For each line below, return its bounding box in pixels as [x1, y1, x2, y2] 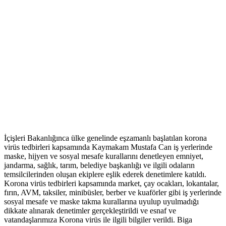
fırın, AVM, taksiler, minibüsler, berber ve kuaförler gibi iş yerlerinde [4, 188, 221, 197]
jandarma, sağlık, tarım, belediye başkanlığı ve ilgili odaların [4, 161, 195, 170]
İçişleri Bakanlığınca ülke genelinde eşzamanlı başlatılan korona [4, 134, 207, 143]
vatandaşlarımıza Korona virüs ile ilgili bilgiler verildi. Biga [4, 215, 192, 224]
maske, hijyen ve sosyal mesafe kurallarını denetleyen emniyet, [4, 152, 203, 161]
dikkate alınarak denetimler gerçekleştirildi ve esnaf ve [4, 206, 176, 215]
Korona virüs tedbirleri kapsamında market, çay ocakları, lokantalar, [4, 179, 219, 188]
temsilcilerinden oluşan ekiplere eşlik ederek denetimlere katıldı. [4, 170, 206, 179]
